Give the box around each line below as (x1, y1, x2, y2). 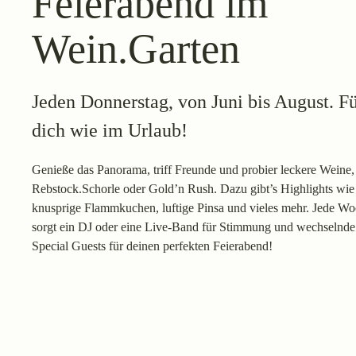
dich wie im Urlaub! (32, 119, 188, 141)
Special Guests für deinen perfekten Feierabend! (32, 238, 273, 253)
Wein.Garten (32, 25, 240, 72)
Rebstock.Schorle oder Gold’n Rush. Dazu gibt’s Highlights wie (32, 181, 354, 195)
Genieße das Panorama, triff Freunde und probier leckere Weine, (32, 162, 354, 176)
